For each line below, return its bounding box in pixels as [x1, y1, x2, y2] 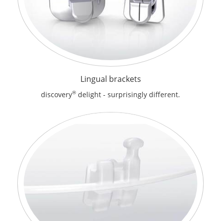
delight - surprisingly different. [76, 90, 180, 100]
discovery [41, 90, 72, 100]
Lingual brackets [80, 74, 141, 85]
